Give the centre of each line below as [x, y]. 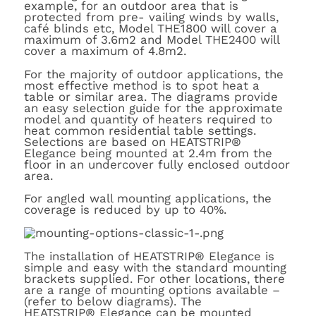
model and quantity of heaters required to [148, 119]
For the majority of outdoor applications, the [153, 74]
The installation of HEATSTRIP [109, 256]
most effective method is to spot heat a [141, 85]
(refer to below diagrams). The [113, 301]
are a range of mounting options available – [152, 290]
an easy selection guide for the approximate [153, 108]
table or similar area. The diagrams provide [151, 96]
